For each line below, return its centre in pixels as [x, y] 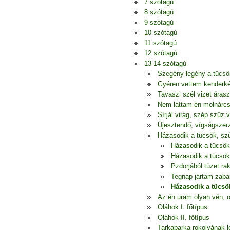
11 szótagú [160, 43]
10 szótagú [161, 33]
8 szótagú [159, 12]
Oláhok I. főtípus [183, 207]
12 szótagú [161, 53]
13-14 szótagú [165, 63]
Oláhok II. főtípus [184, 217]
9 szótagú [159, 22]
